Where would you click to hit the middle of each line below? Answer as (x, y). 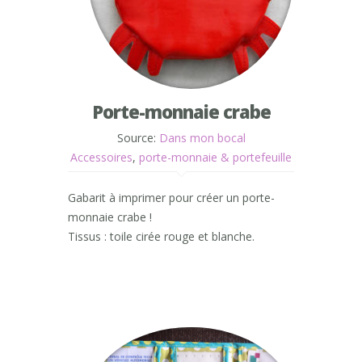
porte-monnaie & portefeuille (215, 157)
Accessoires (101, 157)
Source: (138, 137)
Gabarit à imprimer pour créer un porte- (171, 197)
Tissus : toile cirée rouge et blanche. (161, 236)
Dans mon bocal (202, 137)
